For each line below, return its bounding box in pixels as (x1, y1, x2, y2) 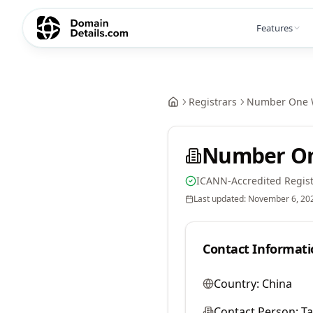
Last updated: (194, 193, 248, 205)
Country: (214, 276, 259, 291)
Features (256, 21, 293, 34)
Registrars (189, 95, 237, 108)
